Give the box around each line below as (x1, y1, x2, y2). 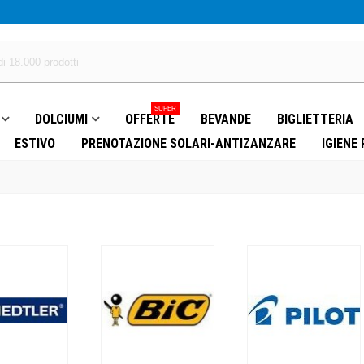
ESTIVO (15, 136, 55, 151)
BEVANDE (201, 111, 251, 127)
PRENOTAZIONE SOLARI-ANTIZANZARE (81, 136, 296, 151)
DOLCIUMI (35, 111, 88, 127)
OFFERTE (125, 111, 175, 127)
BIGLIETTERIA (277, 111, 353, 127)
